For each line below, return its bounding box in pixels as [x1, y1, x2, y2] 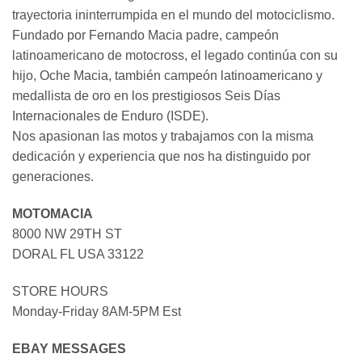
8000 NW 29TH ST [12, 227, 122, 242]
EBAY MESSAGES [12, 341, 126, 356]
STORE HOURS [12, 284, 108, 298]
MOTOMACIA [12, 207, 93, 221]
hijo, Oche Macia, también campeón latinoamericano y [12, 69, 322, 83]
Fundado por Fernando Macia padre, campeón [12, 28, 279, 43]
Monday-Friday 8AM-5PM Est [12, 304, 181, 318]
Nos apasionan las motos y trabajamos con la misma [12, 129, 314, 144]
